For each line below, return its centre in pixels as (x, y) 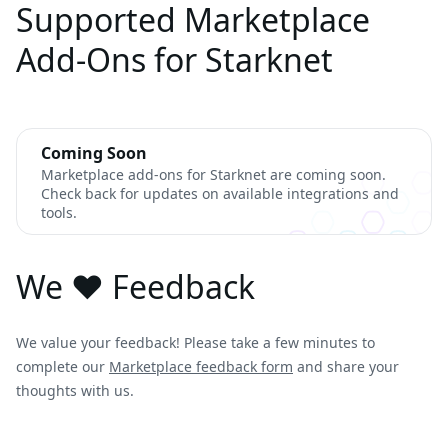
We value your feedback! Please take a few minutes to (195, 342)
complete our (62, 366)
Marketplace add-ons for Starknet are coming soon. (213, 174)
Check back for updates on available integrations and (220, 193)
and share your (346, 366)
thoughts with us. (75, 390)
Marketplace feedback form (201, 366)
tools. (59, 212)
